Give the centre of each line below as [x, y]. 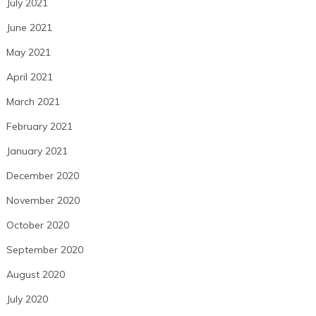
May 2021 [28, 53]
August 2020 [35, 275]
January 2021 [37, 151]
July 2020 [27, 299]
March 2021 [33, 102]
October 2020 [37, 225]
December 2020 [42, 176]
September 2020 [44, 250]
